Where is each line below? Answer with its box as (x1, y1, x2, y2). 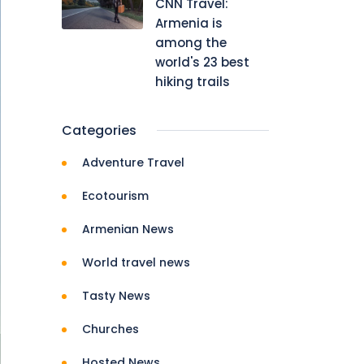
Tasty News (82, 287, 150, 304)
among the (155, 33, 227, 51)
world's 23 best (155, 53, 249, 71)
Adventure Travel (82, 154, 184, 171)
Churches (82, 320, 139, 337)
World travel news (82, 253, 190, 271)
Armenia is (155, 14, 223, 32)
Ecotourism (82, 187, 149, 204)
